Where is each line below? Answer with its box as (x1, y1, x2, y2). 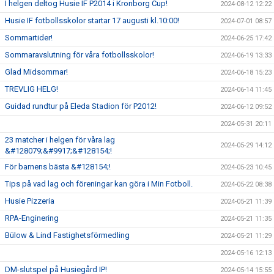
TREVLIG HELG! (5, 84, 58, 94)
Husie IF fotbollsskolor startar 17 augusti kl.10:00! (5, 16, 179, 25)
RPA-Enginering (5, 213, 59, 223)
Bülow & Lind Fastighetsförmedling (5, 231, 130, 240)
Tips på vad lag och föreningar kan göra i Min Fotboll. (5, 179, 193, 188)
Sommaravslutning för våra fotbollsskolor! (5, 50, 154, 59)
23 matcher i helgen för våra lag (5, 135, 115, 144)
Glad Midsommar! (5, 67, 68, 76)
